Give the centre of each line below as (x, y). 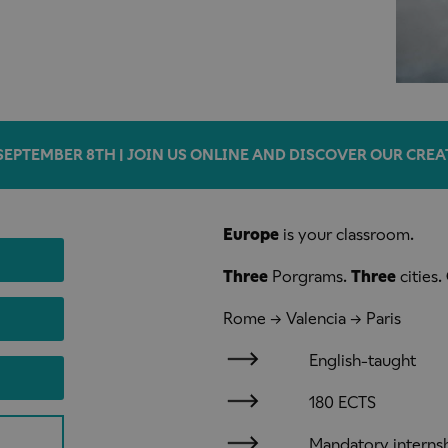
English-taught (362, 360)
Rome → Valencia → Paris (311, 318)
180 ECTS (342, 402)
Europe (250, 234)
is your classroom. (346, 234)
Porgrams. (309, 276)
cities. (420, 276)
